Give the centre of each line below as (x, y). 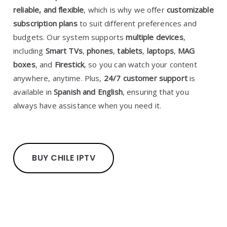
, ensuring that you (156, 92)
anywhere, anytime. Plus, (59, 78)
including (29, 51)
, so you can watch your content (141, 64)
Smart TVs (64, 51)
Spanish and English (88, 92)
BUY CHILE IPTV (64, 158)
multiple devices (155, 37)
